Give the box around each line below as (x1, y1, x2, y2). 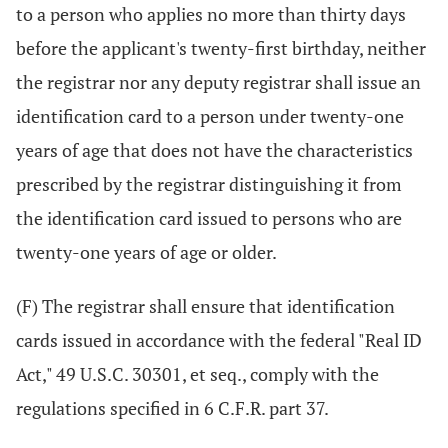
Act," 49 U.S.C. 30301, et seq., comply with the (16, 362, 379, 386)
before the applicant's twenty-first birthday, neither (16, 36, 426, 60)
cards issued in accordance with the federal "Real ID (16, 328, 422, 352)
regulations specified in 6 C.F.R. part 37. (16, 396, 329, 420)
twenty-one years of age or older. (16, 240, 277, 264)
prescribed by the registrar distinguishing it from (16, 172, 402, 196)
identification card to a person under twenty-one (16, 104, 404, 128)
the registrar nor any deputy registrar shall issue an (16, 70, 421, 94)
